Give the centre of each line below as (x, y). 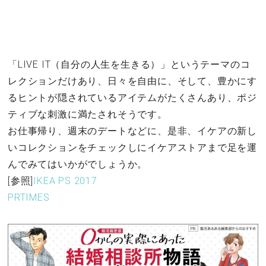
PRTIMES (29, 197)
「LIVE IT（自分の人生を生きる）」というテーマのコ (129, 64)
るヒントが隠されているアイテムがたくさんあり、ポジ (132, 97)
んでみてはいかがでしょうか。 (78, 164)
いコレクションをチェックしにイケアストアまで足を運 (132, 147)
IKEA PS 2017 (65, 180)
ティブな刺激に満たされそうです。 (88, 114)
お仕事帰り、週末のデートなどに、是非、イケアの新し (132, 131)
